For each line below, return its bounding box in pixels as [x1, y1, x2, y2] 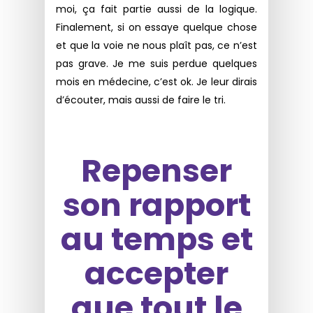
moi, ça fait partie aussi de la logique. [56, 1, 257, 16]
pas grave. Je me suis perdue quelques [56, 56, 257, 71]
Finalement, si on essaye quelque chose [56, 20, 257, 34]
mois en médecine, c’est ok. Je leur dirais [56, 74, 257, 89]
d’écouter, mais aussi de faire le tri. [56, 92, 226, 107]
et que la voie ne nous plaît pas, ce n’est [56, 38, 257, 52]
